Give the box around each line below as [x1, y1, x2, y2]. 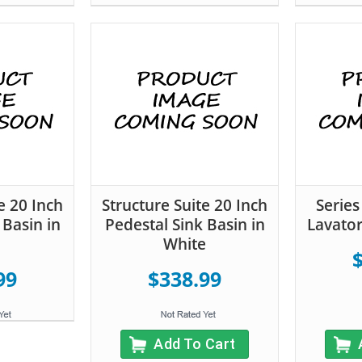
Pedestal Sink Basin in [104, 213, 265, 235]
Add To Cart [154, 335, 236, 352]
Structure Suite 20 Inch [102, 194, 267, 216]
